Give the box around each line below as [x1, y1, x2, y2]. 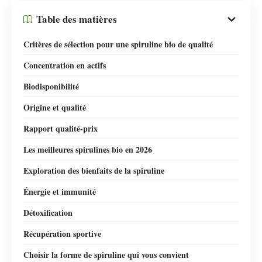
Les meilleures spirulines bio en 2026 [23, 143, 152, 156]
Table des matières [36, 12, 117, 26]
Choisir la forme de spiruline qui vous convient [23, 248, 189, 261]
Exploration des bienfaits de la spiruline [23, 164, 164, 177]
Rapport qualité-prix [23, 122, 98, 135]
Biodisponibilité [23, 80, 79, 92]
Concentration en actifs [23, 58, 106, 71]
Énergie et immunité [23, 185, 96, 198]
